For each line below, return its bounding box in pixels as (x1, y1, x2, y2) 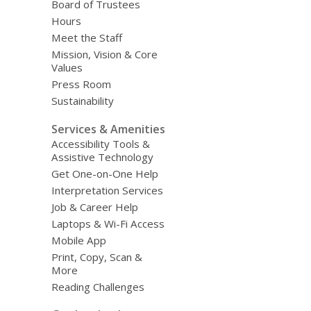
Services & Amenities (51, 121, 165, 137)
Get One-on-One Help (51, 166, 158, 180)
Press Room (51, 77, 111, 91)
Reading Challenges (51, 279, 144, 294)
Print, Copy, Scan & (51, 249, 142, 264)
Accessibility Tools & (51, 136, 150, 151)
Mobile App (51, 233, 106, 247)
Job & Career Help (51, 199, 138, 214)
